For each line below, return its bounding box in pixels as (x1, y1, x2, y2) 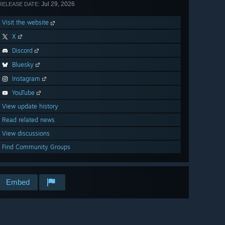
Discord (12, 47, 33, 55)
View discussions (2, 130, 50, 138)
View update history (2, 102, 58, 110)
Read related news (2, 116, 55, 124)
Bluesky (12, 61, 34, 69)
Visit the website (2, 19, 51, 27)
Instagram (12, 75, 40, 83)
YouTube (12, 89, 35, 97)
